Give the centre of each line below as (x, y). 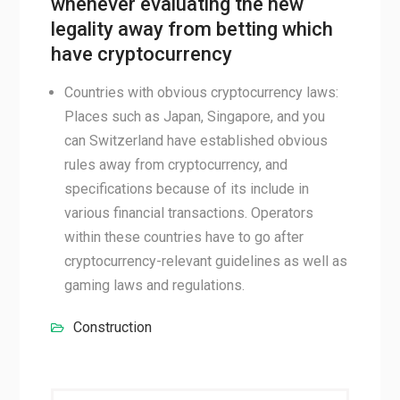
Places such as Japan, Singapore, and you (194, 117)
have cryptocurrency (141, 54)
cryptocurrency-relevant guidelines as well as (205, 261)
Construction (112, 327)
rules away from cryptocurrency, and (175, 165)
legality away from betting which (192, 29)
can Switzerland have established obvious (196, 141)
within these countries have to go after (183, 237)
